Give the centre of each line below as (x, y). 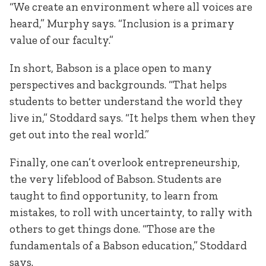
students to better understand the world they (126, 101)
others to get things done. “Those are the (112, 229)
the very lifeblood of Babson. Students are (115, 179)
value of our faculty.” (63, 40)
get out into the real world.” (80, 134)
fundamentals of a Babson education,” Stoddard (128, 246)
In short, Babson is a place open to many (111, 68)
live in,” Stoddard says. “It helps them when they (133, 118)
